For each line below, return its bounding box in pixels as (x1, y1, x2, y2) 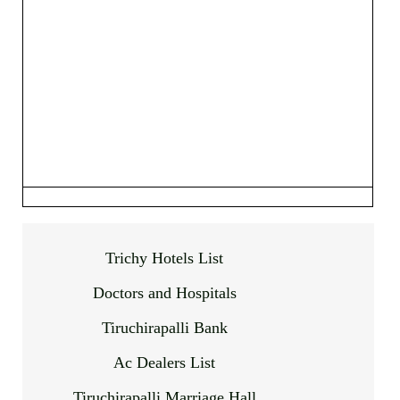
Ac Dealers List (113, 354, 216, 372)
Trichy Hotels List (105, 249, 224, 268)
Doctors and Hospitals (92, 284, 237, 303)
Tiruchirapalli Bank (101, 319, 228, 337)
